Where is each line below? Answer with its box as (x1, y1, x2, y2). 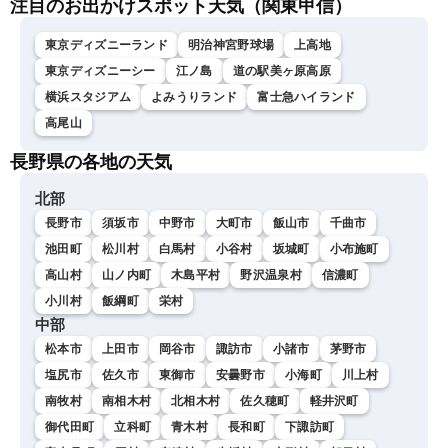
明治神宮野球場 (188, 38, 275, 53)
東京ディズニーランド (45, 38, 168, 53)
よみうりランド (151, 90, 238, 105)
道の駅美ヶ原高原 (232, 64, 332, 79)
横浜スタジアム (45, 90, 132, 105)
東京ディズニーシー (45, 64, 156, 79)
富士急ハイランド (257, 90, 356, 105)
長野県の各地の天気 (10, 152, 172, 173)
